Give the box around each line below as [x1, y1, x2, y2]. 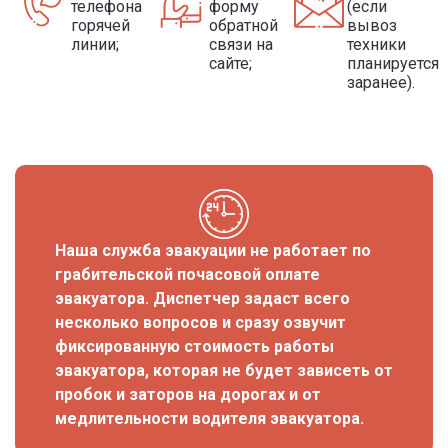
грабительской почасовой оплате [55, 265, 320, 285]
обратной [208, 16, 278, 36]
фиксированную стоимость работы [55, 337, 334, 357]
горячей [70, 16, 130, 36]
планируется [346, 54, 439, 74]
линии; [70, 35, 119, 55]
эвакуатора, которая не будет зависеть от [55, 361, 393, 381]
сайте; [208, 54, 252, 74]
